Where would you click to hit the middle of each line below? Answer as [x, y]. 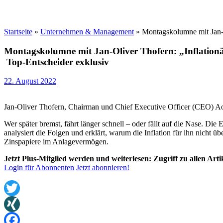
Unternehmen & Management [87, 32]
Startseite [18, 32]
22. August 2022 [30, 81]
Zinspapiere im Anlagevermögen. [56, 142]
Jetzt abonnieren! [103, 168]
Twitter [15, 204]
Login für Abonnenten [39, 168]
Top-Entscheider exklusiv [58, 62]
